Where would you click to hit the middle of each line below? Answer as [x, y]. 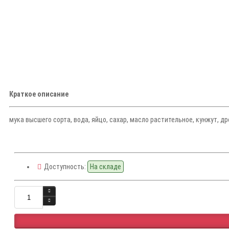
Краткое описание [39, 94]
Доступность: [65, 167]
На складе [106, 167]
